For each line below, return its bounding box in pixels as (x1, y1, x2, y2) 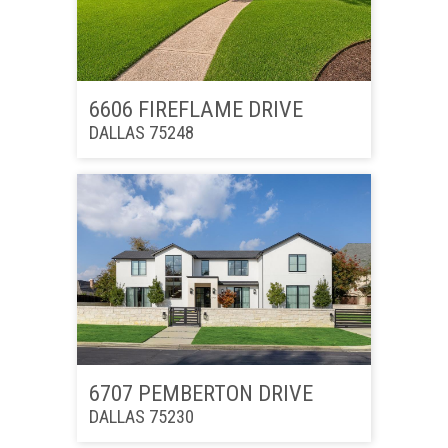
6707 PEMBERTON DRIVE (88, 380, 313, 407)
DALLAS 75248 (88, 122, 194, 144)
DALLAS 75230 (88, 406, 194, 428)
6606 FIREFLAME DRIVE (88, 96, 303, 123)
